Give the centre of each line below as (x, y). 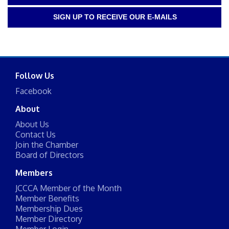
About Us (32, 124)
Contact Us (36, 135)
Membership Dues (49, 209)
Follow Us (35, 76)
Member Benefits (47, 199)
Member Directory (49, 219)
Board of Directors (50, 155)
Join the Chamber (47, 145)
